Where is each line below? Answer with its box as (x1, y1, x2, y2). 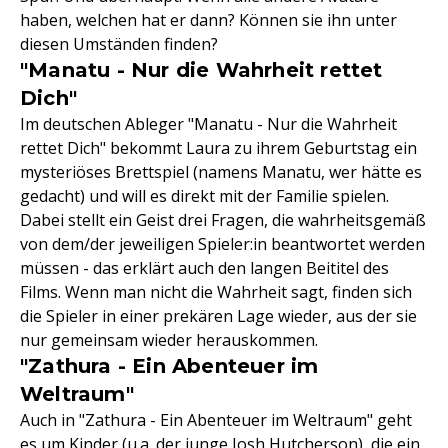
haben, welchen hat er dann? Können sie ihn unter (20, 9, 397, 31)
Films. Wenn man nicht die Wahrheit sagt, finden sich (20, 281, 412, 303)
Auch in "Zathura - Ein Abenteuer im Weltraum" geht (20, 409, 412, 431)
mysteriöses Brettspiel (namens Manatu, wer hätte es (20, 161, 422, 183)
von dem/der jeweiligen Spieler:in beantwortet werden (20, 233, 425, 255)
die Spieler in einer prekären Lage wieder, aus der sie (20, 305, 417, 327)
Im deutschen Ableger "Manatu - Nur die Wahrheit (20, 113, 397, 135)
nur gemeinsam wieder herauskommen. (20, 329, 318, 351)
